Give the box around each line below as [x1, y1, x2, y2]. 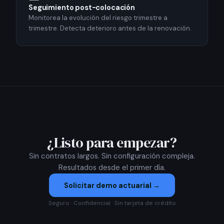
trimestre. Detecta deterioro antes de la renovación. [28, 24, 191, 33]
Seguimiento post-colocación [28, 2, 135, 13]
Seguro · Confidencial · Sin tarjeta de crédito [48, 198, 176, 207]
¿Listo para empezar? [47, 133, 177, 152]
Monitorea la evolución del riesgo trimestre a [28, 13, 167, 22]
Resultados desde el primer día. [58, 162, 165, 173]
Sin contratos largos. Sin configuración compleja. [29, 151, 195, 161]
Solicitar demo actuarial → [64, 180, 160, 190]
